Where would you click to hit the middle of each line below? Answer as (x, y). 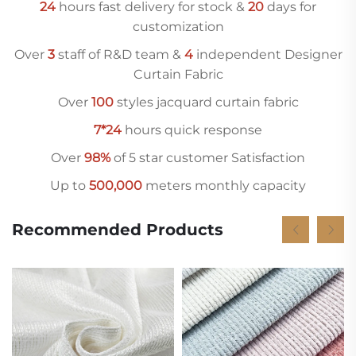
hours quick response (192, 130)
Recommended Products (118, 229)
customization (178, 26)
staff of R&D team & (119, 54)
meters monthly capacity (224, 185)
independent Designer (267, 54)
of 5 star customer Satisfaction (208, 157)
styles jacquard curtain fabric (206, 102)
